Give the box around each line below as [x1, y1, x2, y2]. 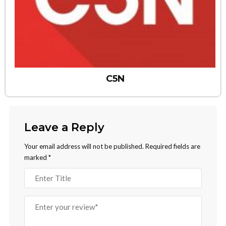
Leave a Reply [24, 121, 104, 135]
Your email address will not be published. [24, 142, 144, 151]
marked [24, 153, 48, 162]
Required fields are [145, 142, 200, 151]
